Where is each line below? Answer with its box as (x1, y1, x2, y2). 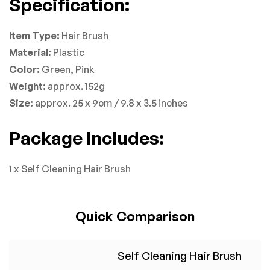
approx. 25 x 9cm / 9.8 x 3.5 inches (33, 96, 188, 109)
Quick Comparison (75, 207, 195, 224)
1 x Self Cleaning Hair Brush (9, 162, 131, 175)
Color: (9, 63, 42, 75)
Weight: (9, 80, 46, 92)
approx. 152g (46, 80, 105, 92)
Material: (9, 46, 51, 58)
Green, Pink (42, 63, 95, 75)
